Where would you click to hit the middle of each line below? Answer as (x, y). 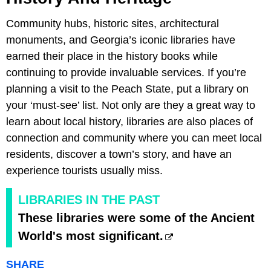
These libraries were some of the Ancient (136, 218)
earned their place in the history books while (112, 57)
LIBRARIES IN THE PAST (89, 200)
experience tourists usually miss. (84, 171)
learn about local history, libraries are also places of (129, 122)
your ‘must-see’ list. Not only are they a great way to (131, 106)
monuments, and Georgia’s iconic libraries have (121, 40)
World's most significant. (91, 236)
